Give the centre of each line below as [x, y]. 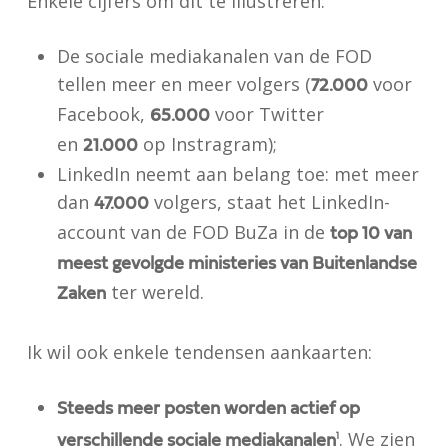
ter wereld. [154, 292]
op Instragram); [207, 144]
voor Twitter [266, 114]
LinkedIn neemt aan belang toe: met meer [237, 174]
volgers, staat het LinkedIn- [269, 202]
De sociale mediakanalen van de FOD [214, 56]
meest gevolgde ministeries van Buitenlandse [236, 264]
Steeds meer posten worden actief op [208, 409]
